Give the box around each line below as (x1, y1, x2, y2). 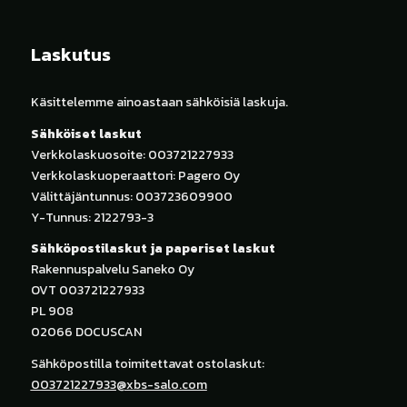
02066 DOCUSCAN (30, 323, 142, 342)
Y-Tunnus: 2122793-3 (30, 207, 154, 227)
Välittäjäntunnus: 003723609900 (30, 186, 233, 206)
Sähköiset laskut (30, 124, 142, 144)
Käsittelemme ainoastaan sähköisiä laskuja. (30, 92, 288, 112)
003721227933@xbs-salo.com (30, 375, 207, 395)
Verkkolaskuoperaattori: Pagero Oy (30, 165, 240, 185)
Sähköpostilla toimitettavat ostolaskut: (30, 354, 264, 374)
